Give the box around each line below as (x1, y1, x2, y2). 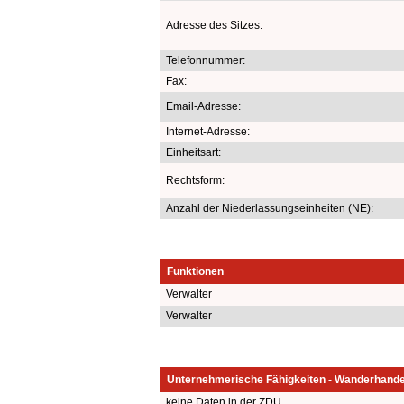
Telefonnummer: (166, 53, 245, 67)
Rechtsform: (166, 173, 225, 187)
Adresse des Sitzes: (166, 18, 262, 32)
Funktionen (167, 264, 224, 278)
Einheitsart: (166, 145, 221, 159)
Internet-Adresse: (166, 124, 250, 138)
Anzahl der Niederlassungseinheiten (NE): (166, 201, 373, 215)
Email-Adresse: (166, 99, 241, 113)
